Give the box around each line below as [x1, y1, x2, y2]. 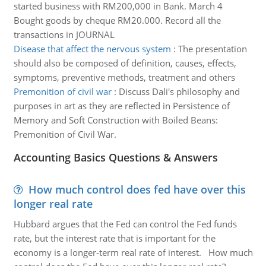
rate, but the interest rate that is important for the [13, 232, 216, 244]
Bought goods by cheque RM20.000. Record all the [13, 14, 221, 26]
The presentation [178, 43, 247, 55]
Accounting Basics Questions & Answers [13, 150, 218, 164]
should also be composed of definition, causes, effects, [13, 57, 236, 69]
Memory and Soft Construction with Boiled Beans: [13, 114, 218, 126]
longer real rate [13, 197, 93, 211]
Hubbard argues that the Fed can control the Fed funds [13, 218, 237, 230]
